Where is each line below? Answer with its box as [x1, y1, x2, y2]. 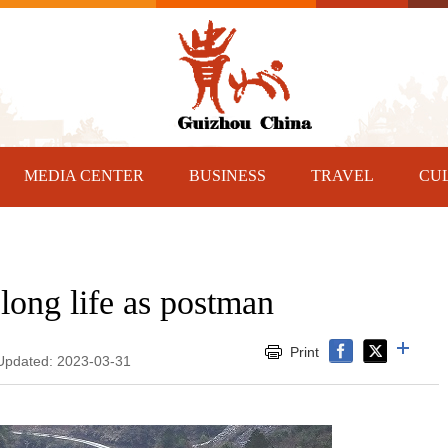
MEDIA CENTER [24, 167, 144, 184]
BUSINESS [189, 167, 266, 184]
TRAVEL [311, 167, 374, 184]
